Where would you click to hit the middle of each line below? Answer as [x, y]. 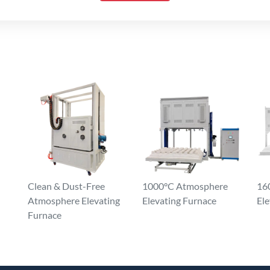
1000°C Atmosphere [185, 186]
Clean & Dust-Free [66, 186]
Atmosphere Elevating [74, 200]
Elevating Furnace [179, 200]
